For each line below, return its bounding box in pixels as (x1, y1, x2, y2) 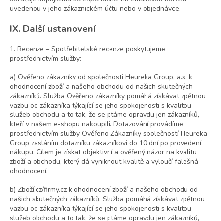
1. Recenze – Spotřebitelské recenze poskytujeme (10, 44, 165, 54)
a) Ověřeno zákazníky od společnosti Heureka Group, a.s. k (10, 73, 192, 82)
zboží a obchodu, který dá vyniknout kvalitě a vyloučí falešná (10, 157, 198, 167)
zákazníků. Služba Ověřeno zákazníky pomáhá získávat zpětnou (10, 91, 206, 101)
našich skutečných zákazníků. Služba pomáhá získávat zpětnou (10, 194, 205, 204)
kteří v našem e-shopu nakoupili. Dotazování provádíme (10, 119, 183, 129)
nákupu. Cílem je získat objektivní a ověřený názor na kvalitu (10, 147, 197, 157)
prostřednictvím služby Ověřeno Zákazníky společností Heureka (10, 129, 207, 139)
